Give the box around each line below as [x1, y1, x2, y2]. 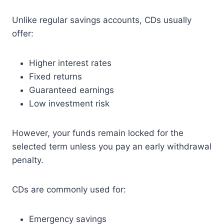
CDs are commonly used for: [12, 184, 126, 194]
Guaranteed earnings [29, 85, 114, 95]
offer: [12, 28, 33, 38]
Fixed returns [29, 71, 82, 81]
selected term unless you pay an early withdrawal [12, 141, 211, 151]
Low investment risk [29, 98, 109, 108]
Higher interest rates [29, 58, 111, 68]
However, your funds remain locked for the [12, 128, 183, 138]
